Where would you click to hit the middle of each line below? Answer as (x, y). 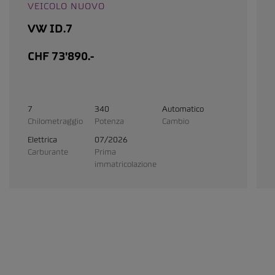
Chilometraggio (55, 121)
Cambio (175, 121)
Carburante (48, 152)
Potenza (110, 121)
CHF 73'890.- (61, 56)
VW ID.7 (50, 29)
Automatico (183, 109)
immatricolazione (126, 164)
